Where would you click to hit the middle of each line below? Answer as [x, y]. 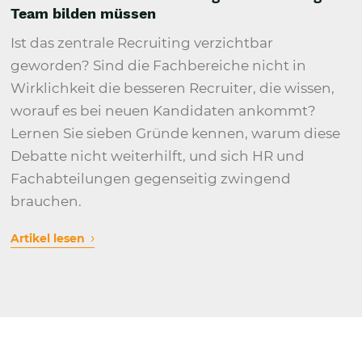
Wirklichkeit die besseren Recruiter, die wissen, [173, 88]
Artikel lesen [50, 238]
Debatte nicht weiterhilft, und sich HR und [158, 156]
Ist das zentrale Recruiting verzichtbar [142, 42]
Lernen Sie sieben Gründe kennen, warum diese [176, 133]
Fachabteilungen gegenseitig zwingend [151, 178]
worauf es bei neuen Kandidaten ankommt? [164, 110]
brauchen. [46, 201]
